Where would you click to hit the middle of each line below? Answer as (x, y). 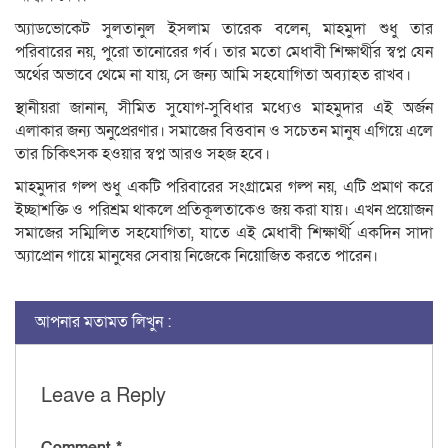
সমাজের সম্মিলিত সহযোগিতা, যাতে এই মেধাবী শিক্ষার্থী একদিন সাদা (224, 233)
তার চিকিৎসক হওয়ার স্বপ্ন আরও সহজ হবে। (142, 154)
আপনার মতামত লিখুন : (103, 322)
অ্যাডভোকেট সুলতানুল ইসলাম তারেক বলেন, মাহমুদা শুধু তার (224, 29)
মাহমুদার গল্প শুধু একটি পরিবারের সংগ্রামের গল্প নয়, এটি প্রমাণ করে (224, 187)
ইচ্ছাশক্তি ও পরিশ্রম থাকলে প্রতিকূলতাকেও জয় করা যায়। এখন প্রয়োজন (224, 210)
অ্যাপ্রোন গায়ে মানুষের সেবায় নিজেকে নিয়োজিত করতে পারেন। (196, 256)
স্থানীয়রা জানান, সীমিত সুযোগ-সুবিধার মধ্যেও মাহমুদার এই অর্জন (224, 108)
